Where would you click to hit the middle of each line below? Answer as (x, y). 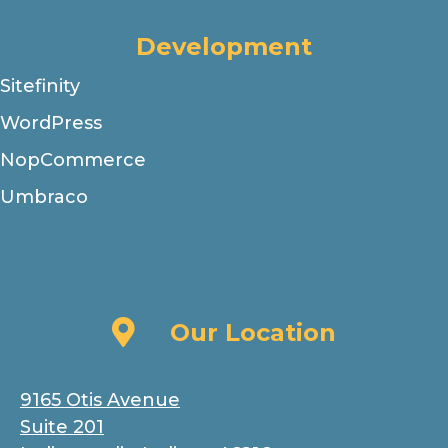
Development (224, 46)
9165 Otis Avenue (100, 399)
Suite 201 (62, 426)
